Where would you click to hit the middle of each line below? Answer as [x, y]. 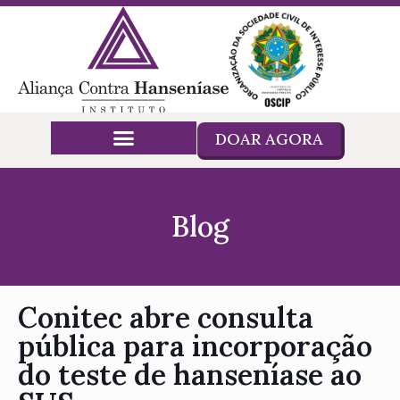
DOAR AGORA [269, 138]
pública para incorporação [195, 346]
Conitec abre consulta [166, 317]
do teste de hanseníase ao [190, 374]
